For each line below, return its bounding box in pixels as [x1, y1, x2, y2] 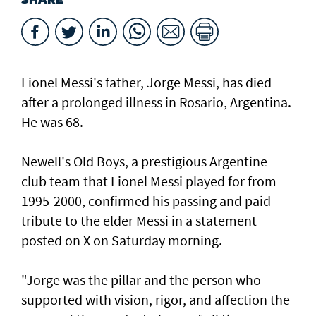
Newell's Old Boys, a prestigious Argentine [21, 152, 267, 171]
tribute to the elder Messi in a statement [21, 212, 257, 230]
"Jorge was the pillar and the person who [21, 271, 261, 289]
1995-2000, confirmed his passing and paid [21, 192, 271, 210]
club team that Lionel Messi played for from [21, 172, 276, 190]
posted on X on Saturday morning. [21, 231, 222, 250]
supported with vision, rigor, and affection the [21, 291, 290, 309]
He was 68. [21, 113, 83, 131]
